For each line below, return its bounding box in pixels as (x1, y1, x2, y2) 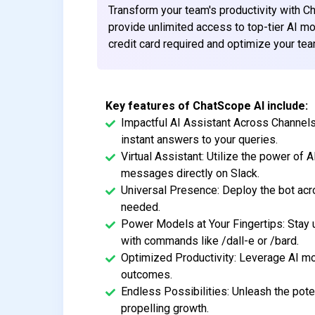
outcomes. (121, 267, 173, 281)
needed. (121, 200, 161, 214)
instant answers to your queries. (121, 132, 278, 146)
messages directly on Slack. (121, 166, 260, 180)
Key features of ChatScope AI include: (105, 98, 309, 112)
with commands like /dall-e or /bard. (121, 233, 300, 247)
